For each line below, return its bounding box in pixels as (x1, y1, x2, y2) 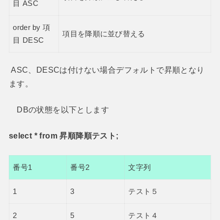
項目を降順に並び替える (62, 30, 145, 38)
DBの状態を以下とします (8, 106, 109, 114)
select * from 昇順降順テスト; (8, 132, 119, 140)
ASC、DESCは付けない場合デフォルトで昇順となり (8, 66, 205, 75)
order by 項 (13, 24, 51, 32)
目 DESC (13, 36, 44, 45)
